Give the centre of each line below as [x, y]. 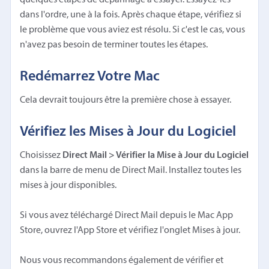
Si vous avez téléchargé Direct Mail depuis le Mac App [127, 215]
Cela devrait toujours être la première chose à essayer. [126, 100]
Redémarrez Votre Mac [90, 77]
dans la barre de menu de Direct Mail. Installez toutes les [131, 170]
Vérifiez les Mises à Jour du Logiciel [128, 132]
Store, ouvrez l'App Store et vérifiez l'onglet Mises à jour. [130, 230]
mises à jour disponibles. [68, 185]
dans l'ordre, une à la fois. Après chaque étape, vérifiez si [131, 15]
